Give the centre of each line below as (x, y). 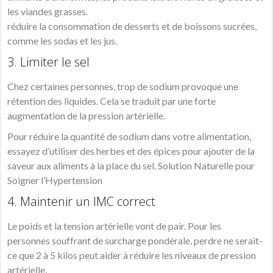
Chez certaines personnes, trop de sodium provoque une (123, 87)
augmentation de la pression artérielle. (87, 116)
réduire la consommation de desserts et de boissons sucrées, (132, 26)
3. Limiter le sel (49, 62)
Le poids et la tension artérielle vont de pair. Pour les (115, 226)
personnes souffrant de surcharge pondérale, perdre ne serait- (135, 241)
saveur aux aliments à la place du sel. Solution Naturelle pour (131, 166)
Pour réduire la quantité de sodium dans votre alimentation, (129, 136)
